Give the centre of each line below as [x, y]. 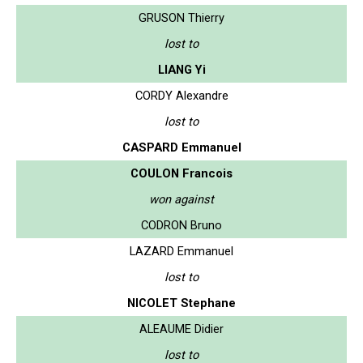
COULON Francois [181, 173]
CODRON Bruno [181, 225]
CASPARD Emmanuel [181, 147]
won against [181, 199]
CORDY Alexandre [181, 95]
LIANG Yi [181, 69]
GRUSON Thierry [181, 17]
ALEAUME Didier [181, 329]
